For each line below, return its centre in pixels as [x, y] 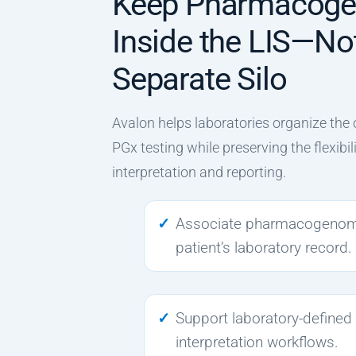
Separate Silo [199, 79]
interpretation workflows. [257, 342]
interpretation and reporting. [199, 172]
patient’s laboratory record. [264, 248]
